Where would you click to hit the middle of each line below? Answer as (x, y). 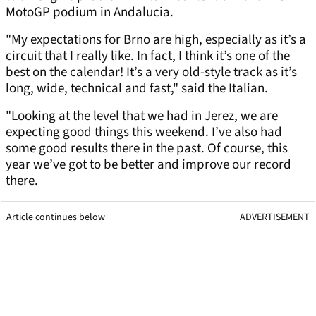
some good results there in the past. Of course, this (147, 149)
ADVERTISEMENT (275, 218)
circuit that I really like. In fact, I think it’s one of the (148, 56)
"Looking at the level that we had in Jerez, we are (142, 116)
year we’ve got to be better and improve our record (148, 165)
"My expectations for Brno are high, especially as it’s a (156, 40)
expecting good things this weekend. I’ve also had (144, 133)
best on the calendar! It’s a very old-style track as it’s (151, 73)
